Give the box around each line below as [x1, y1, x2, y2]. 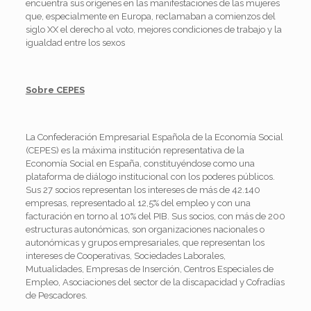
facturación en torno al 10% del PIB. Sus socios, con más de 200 [25, 210, 285, 221]
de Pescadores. [25, 289, 87, 301]
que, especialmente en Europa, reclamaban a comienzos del [25, 10, 276, 22]
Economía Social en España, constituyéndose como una [25, 158, 255, 169]
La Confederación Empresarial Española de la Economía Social [25, 131, 283, 142]
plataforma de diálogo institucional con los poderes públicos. [25, 171, 275, 182]
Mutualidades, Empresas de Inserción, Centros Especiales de [25, 263, 274, 274]
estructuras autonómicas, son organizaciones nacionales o [25, 224, 264, 235]
